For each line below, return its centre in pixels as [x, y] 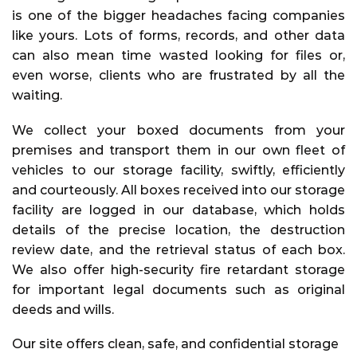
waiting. [37, 96]
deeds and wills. [63, 309]
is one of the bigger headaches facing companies [178, 16]
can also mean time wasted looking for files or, [178, 56]
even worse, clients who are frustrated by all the [178, 76]
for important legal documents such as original [178, 289]
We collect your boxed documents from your [178, 130]
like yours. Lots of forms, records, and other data [178, 36]
